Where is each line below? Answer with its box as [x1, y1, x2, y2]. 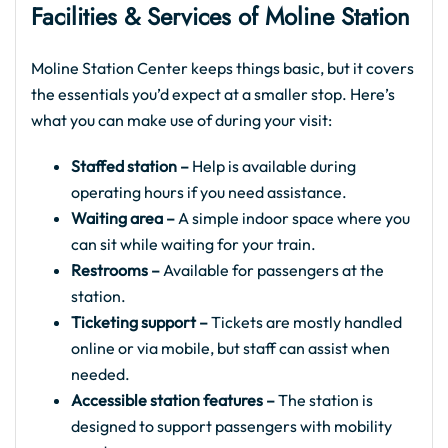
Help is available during [189, 156, 356, 176]
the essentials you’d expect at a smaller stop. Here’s [31, 84, 395, 104]
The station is [278, 390, 373, 410]
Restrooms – [71, 260, 160, 280]
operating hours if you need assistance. [71, 182, 347, 202]
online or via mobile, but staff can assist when [71, 338, 390, 358]
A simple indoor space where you [175, 208, 410, 228]
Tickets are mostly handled [211, 312, 402, 332]
